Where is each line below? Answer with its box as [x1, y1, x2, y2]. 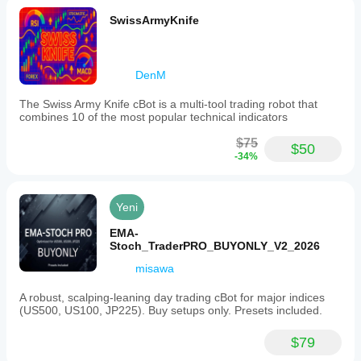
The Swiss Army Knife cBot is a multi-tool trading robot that [19, 98, 317, 110]
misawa [135, 262, 174, 275]
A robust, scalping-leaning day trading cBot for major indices [19, 291, 325, 304]
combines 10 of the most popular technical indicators [19, 110, 288, 123]
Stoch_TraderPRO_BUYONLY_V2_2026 [110, 239, 320, 252]
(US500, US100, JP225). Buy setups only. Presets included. [19, 304, 322, 317]
